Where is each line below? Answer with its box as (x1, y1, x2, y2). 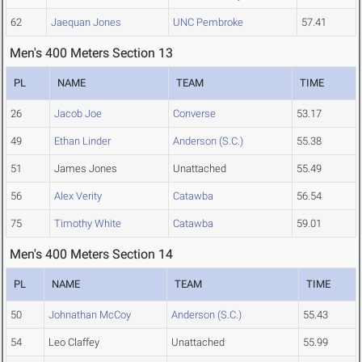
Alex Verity (54, 190, 102, 203)
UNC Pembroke (173, 16, 243, 29)
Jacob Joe (54, 107, 102, 120)
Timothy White (54, 217, 121, 230)
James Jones (54, 162, 117, 175)
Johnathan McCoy (48, 309, 131, 322)
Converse (173, 107, 216, 120)
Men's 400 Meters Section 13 (10, 45, 173, 61)
